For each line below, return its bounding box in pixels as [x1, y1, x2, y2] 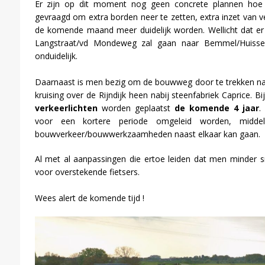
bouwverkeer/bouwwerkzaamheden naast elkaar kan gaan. [34, 128, 260, 140]
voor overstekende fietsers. [34, 166, 140, 178]
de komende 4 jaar [174, 102, 259, 114]
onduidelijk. [34, 50, 77, 62]
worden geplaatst [97, 102, 174, 114]
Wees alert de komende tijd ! [34, 192, 144, 204]
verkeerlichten [34, 102, 98, 114]
